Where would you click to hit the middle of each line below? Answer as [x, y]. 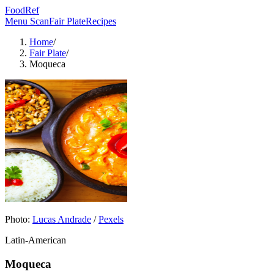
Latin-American [35, 240]
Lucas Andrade [62, 219]
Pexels [111, 219]
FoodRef [22, 10]
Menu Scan [27, 21]
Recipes [101, 21]
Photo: [17, 219]
